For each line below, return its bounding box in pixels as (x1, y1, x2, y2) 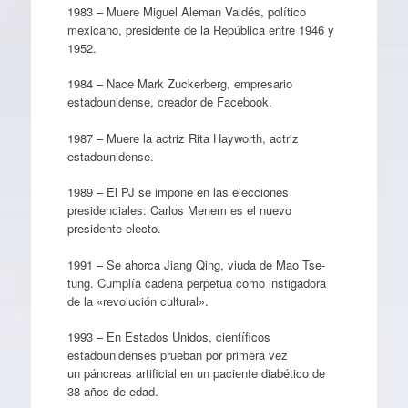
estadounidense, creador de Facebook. (66, 93, 272, 110)
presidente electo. (66, 219, 161, 237)
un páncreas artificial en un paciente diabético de (66, 364, 325, 382)
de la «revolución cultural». (66, 291, 209, 310)
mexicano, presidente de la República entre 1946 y (66, 20, 334, 38)
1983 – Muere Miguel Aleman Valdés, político (66, 2, 306, 20)
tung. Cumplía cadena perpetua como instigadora (66, 273, 326, 291)
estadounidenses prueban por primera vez (66, 346, 288, 363)
